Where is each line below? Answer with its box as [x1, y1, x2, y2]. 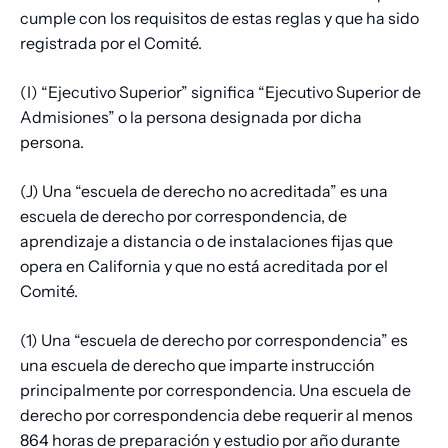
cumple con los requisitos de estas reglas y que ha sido [20, 8, 419, 29]
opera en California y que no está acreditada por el [20, 256, 388, 277]
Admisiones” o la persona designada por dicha [20, 107, 362, 128]
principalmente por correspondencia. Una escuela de [20, 380, 411, 401]
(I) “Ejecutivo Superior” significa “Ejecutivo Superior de [20, 82, 421, 103]
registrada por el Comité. [20, 33, 202, 54]
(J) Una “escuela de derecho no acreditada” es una [20, 181, 388, 202]
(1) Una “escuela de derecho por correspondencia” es [20, 330, 408, 351]
